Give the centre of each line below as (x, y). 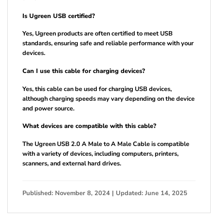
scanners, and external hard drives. (72, 163)
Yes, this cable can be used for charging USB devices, (97, 89)
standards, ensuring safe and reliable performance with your (108, 44)
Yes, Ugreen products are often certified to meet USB (98, 34)
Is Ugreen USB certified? (59, 16)
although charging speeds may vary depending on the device (109, 99)
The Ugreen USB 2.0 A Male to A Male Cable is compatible (106, 144)
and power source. (48, 108)
